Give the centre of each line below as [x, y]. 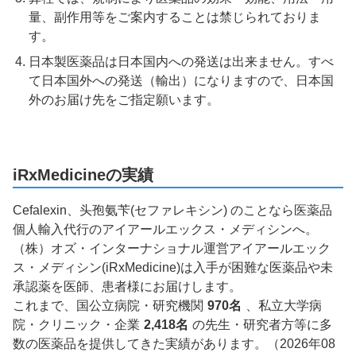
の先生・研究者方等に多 [262, 324]
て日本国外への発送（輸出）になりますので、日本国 [181, 81]
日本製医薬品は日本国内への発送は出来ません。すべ [181, 62]
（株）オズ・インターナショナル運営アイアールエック [172, 248]
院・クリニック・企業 [76, 324]
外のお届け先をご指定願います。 [124, 100]
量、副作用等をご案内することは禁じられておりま [175, 17]
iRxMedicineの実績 [83, 174]
